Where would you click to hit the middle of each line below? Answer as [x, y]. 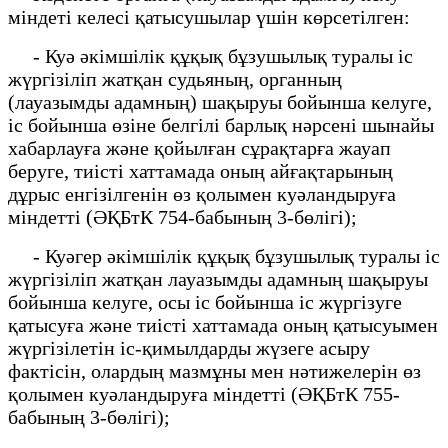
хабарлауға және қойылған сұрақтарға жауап [199, 147]
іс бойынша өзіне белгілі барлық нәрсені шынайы [221, 124]
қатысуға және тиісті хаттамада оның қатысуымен [223, 324]
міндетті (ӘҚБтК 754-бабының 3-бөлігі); [182, 216]
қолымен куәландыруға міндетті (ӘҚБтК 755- [204, 393]
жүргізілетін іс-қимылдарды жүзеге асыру [189, 347]
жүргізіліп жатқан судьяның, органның [175, 78]
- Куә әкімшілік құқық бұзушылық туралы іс [210, 55]
